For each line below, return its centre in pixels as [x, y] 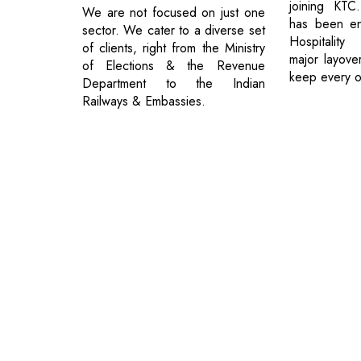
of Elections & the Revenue [174, 65]
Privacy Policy [224, 278]
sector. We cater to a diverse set [174, 30]
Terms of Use [297, 278]
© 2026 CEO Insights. [137, 278]
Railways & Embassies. [144, 101]
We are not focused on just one [174, 12]
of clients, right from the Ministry [174, 48]
